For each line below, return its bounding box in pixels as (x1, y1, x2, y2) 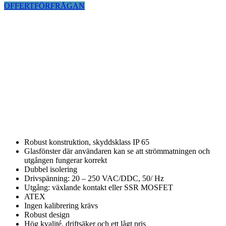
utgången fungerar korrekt (24, 155, 107, 164)
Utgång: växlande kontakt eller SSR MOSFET (24, 183, 173, 192)
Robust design (24, 210, 70, 219)
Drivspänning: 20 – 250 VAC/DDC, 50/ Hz (24, 174, 164, 183)
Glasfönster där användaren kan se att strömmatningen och (24, 146, 210, 155)
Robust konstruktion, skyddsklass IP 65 (24, 137, 149, 146)
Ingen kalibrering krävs (24, 201, 98, 210)
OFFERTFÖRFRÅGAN (4, 1, 85, 10)
